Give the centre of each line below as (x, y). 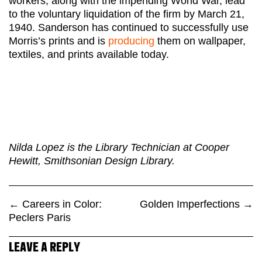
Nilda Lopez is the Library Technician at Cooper (119, 147)
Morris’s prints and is (58, 41)
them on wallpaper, (201, 41)
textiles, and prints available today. (89, 54)
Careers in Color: (61, 204)
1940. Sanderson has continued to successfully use (129, 27)
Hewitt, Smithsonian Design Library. (92, 161)
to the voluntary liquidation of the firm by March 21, (127, 14)
